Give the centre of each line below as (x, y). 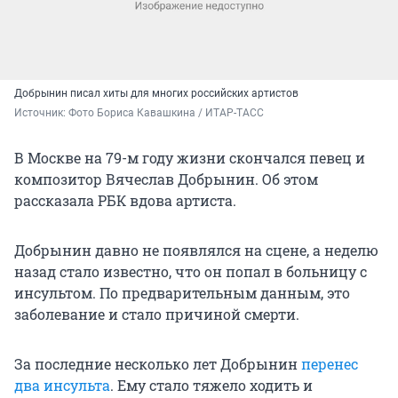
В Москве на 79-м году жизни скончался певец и (190, 157)
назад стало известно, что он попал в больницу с (191, 271)
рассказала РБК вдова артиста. (125, 200)
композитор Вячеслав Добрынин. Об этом (166, 179)
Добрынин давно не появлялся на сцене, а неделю (196, 250)
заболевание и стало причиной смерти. (157, 314)
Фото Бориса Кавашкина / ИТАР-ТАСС (166, 112)
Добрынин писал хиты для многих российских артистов (156, 93)
